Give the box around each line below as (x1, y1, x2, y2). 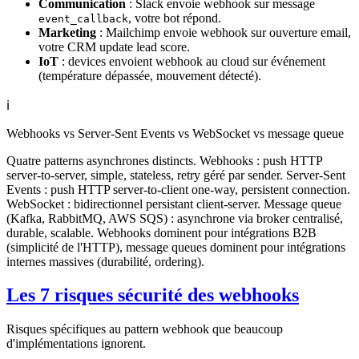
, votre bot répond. (128, 10, 221, 25)
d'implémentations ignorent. (6, 337, 146, 351)
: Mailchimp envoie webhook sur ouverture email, (96, 25, 351, 39)
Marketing (38, 25, 96, 39)
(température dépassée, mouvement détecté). (38, 68, 261, 83)
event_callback (38, 12, 128, 25)
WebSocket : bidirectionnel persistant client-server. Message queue (6, 196, 341, 211)
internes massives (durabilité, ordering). (6, 254, 204, 268)
